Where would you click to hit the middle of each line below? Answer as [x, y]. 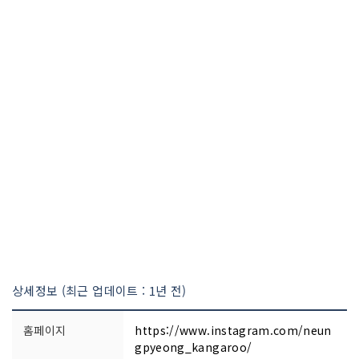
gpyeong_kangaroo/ [194, 347]
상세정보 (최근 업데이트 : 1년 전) [99, 290]
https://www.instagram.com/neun [233, 330]
